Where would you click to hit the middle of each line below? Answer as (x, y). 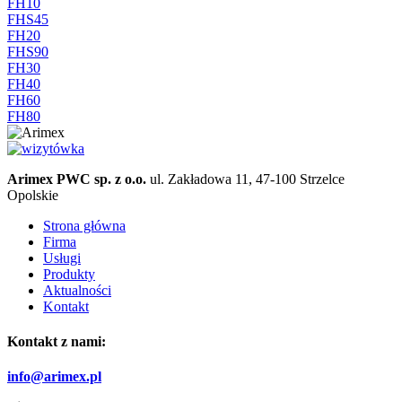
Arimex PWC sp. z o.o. (77, 179)
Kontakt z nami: (57, 341)
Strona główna (84, 225)
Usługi (62, 258)
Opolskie (33, 195)
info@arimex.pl (54, 377)
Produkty (69, 274)
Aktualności (77, 290)
